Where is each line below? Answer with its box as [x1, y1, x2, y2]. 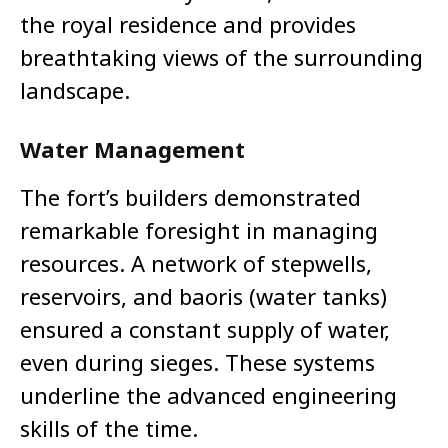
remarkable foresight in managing [20, 215, 378, 246]
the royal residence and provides [20, 9, 356, 40]
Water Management [20, 134, 245, 165]
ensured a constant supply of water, [20, 314, 390, 345]
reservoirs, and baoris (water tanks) [20, 281, 387, 312]
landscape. [20, 75, 130, 106]
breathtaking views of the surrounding [20, 42, 423, 73]
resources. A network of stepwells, [20, 248, 372, 279]
